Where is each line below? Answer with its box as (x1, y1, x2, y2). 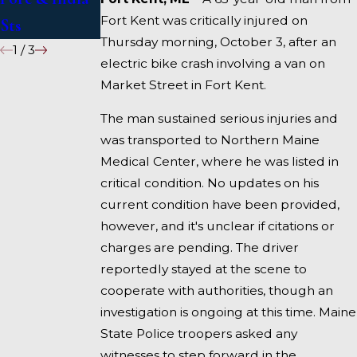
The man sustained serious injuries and (100, 111, 339, 127)
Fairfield (100, 15, 161, 37)
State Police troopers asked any (100, 326, 298, 342)
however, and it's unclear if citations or (100, 218, 335, 234)
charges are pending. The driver (100, 240, 300, 256)
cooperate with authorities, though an (100, 283, 334, 299)
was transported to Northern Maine (100, 132, 320, 148)
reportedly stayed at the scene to (100, 261, 308, 277)
